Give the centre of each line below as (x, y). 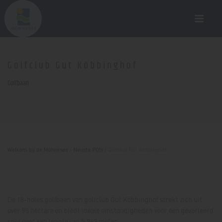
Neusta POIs (88, 149)
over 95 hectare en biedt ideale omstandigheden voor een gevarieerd (111, 210)
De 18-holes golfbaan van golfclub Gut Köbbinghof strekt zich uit (105, 199)
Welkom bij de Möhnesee (38, 149)
